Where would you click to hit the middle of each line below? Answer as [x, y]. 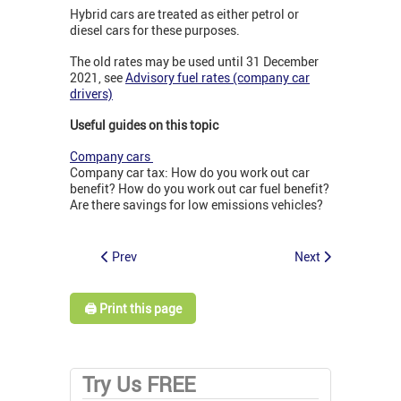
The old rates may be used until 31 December [194, 62]
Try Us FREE [139, 384]
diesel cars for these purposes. [155, 30]
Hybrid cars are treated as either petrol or [184, 14]
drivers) [91, 94]
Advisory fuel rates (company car [218, 78]
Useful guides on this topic [144, 125]
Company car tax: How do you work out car [190, 173]
